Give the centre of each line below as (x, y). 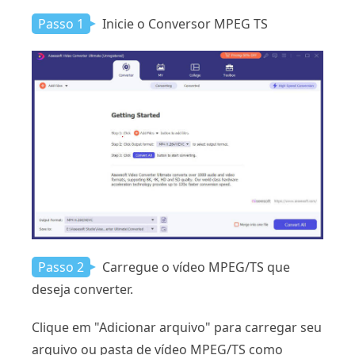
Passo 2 (61, 267)
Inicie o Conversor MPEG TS (183, 23)
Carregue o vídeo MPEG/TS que (195, 267)
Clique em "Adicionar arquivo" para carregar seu (177, 328)
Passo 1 (61, 23)
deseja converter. (82, 290)
